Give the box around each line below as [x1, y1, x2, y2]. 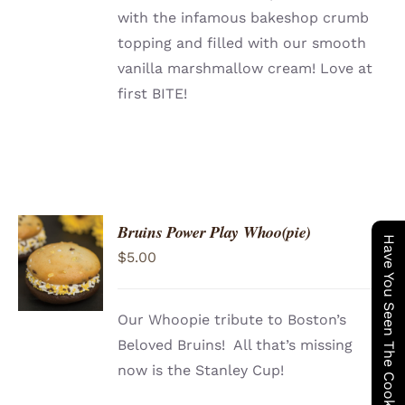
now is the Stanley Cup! [118, 362, 285, 380]
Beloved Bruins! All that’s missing [118, 336, 353, 354]
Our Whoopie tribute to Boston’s [118, 311, 347, 329]
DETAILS [31, 286, 86, 300]
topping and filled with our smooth [118, 34, 367, 52]
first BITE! [118, 85, 188, 103]
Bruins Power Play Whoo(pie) [118, 221, 312, 244]
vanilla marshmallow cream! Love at [118, 60, 373, 78]
